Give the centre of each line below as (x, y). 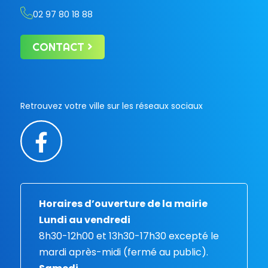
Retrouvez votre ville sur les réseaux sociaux (112, 106)
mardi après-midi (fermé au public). (124, 252)
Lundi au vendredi (85, 220)
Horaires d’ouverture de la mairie (124, 203)
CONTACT (59, 47)
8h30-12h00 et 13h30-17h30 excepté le (129, 236)
